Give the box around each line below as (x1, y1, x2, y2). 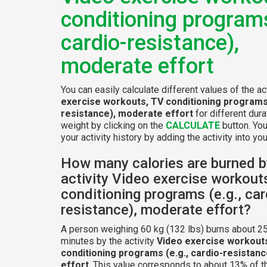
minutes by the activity (61, 235, 157, 247)
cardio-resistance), (61, 30, 239, 55)
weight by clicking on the (61, 119, 166, 131)
